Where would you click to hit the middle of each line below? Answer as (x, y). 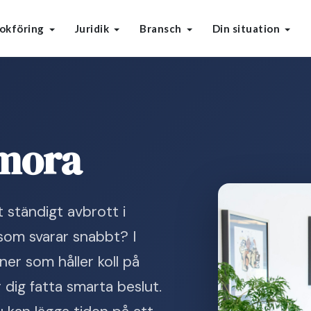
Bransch (161, 28)
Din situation (246, 28)
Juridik (92, 28)
